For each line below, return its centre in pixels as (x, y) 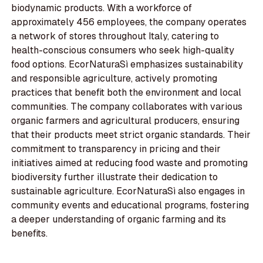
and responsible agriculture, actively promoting (114, 79)
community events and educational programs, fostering (130, 205)
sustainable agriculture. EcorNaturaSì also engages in (128, 191)
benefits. (30, 234)
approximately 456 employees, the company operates (129, 22)
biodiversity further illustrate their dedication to (115, 177)
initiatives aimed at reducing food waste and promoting (130, 163)
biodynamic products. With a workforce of (102, 8)
